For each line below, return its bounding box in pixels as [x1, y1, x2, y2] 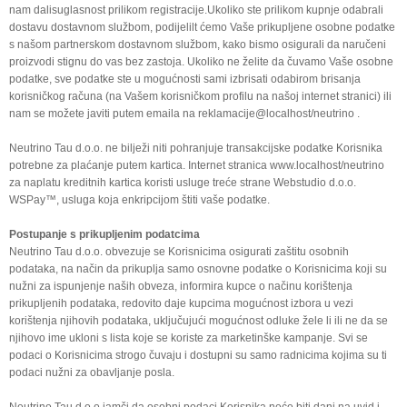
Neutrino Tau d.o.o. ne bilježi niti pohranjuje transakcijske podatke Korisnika [9, 141, 382, 154]
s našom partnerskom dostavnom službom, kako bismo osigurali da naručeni [9, 37, 386, 51]
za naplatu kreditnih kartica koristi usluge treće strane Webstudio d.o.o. [9, 175, 356, 189]
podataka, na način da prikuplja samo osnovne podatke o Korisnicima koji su [9, 262, 387, 275]
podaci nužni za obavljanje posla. [9, 365, 174, 379]
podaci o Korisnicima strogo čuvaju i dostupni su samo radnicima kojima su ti [9, 348, 387, 362]
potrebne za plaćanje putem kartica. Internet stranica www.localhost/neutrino [9, 158, 384, 172]
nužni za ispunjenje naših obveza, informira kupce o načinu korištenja [9, 279, 352, 293]
